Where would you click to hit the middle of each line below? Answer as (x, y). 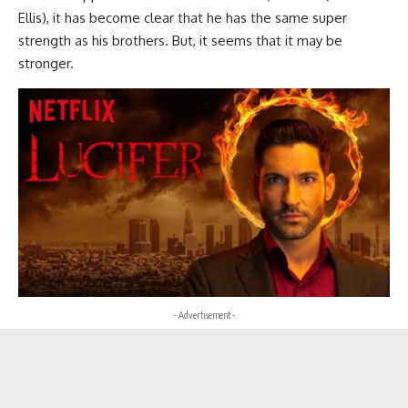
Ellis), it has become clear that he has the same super (183, 17)
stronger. (46, 63)
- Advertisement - (204, 315)
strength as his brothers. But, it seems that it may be (180, 40)
